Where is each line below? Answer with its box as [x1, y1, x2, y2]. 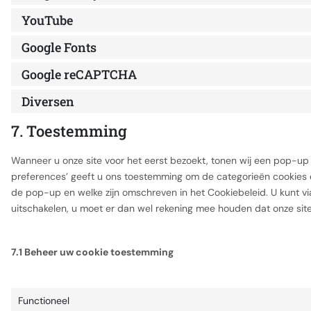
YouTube [22, 12, 73, 28]
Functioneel [18, 294, 69, 307]
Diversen [22, 93, 74, 110]
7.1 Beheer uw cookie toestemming [11, 246, 174, 258]
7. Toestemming [11, 121, 127, 141]
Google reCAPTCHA [22, 66, 137, 83]
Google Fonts [22, 39, 96, 56]
